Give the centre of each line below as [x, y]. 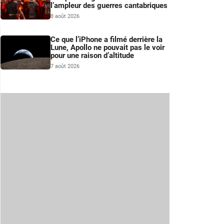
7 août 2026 [65, 66]
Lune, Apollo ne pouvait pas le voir [107, 48]
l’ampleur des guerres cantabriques [109, 6]
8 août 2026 [65, 16]
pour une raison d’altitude [92, 56]
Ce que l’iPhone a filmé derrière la [106, 40]
